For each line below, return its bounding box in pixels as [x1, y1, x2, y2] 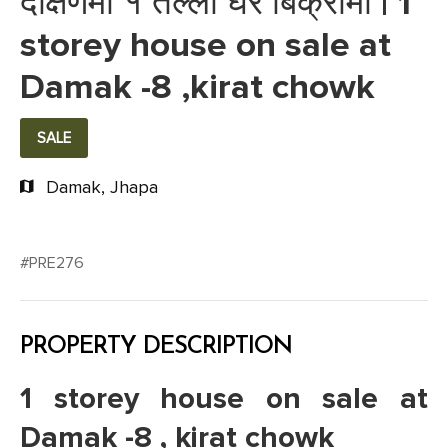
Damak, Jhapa [46, 175, 158, 198]
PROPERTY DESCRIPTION [20, 334, 292, 359]
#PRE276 [20, 252, 84, 273]
